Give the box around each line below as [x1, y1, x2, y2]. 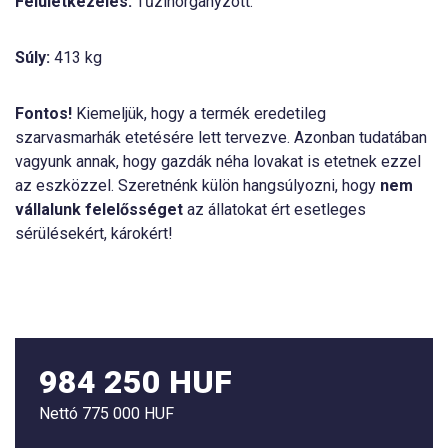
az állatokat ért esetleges [183, 200, 366, 219]
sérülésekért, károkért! [15, 224, 173, 243]
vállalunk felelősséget [15, 200, 183, 219]
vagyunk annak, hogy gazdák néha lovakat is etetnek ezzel [15, 152, 421, 171]
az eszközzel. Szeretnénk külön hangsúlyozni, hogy [15, 176, 380, 195]
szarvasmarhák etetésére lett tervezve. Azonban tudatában [15, 128, 427, 147]
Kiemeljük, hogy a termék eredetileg [76, 104, 326, 123]
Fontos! [15, 104, 76, 123]
